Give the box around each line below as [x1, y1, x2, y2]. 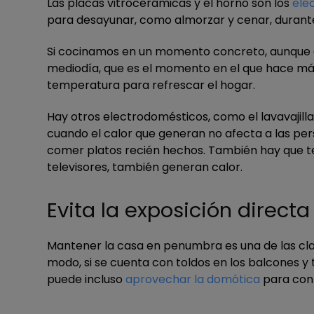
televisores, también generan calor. [47, 159, 243, 175]
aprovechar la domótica [125, 271, 260, 287]
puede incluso [47, 271, 125, 287]
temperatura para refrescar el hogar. [47, 77, 255, 93]
